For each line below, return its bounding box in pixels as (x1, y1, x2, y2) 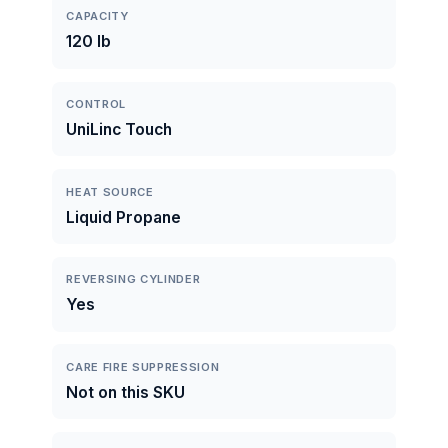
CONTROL (66, 96, 127, 111)
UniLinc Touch (66, 119, 173, 139)
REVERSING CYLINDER (66, 272, 201, 287)
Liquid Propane (66, 207, 182, 227)
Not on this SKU (66, 382, 186, 402)
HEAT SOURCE (66, 184, 154, 199)
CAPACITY (66, 9, 129, 24)
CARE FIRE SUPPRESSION (66, 359, 220, 374)
